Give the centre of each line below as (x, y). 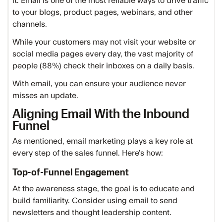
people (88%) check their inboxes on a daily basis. (103, 66)
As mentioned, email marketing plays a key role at (103, 141)
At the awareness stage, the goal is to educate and (104, 189)
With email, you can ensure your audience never (99, 84)
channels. (31, 24)
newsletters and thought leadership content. (92, 213)
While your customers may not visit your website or (104, 42)
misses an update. (45, 96)
